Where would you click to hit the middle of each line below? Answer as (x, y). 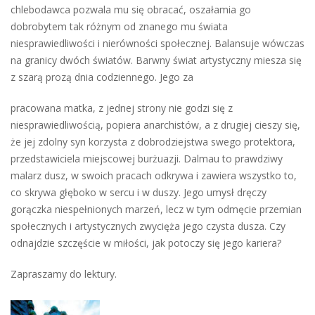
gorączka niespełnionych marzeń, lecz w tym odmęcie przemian (156, 209)
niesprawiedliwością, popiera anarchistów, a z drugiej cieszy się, (155, 125)
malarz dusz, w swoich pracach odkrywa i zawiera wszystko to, (154, 175)
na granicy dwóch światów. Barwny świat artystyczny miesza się (156, 60)
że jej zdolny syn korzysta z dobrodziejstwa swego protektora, (153, 142)
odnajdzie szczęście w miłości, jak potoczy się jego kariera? (146, 243)
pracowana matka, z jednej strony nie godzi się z (122, 108)
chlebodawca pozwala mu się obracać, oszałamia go (131, 9)
